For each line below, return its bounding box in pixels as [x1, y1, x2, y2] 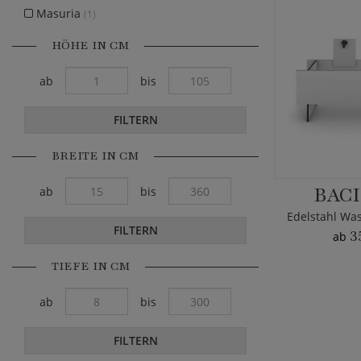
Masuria [33, 6, 84, 22]
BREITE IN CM [48, 147, 142, 164]
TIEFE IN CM [48, 258, 133, 275]
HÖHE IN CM [48, 37, 132, 54]
